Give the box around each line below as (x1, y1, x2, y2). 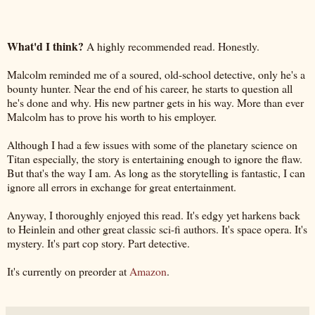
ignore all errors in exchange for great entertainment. (7, 179, 236, 194)
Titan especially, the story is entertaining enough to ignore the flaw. (7, 150, 302, 166)
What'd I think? (7, 37, 86, 54)
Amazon (129, 263, 167, 278)
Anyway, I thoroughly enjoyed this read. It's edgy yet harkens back (7, 207, 300, 222)
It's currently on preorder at (7, 263, 129, 278)
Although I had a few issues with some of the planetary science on (7, 136, 297, 152)
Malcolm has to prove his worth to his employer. (7, 108, 217, 124)
